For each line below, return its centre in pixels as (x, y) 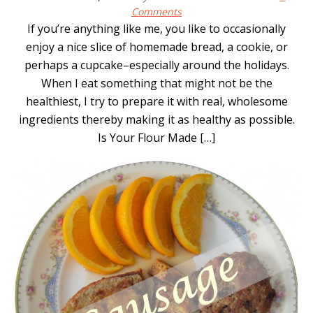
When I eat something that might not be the (156, 83)
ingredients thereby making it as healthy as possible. (156, 119)
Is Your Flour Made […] (156, 137)
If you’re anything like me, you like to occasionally (156, 28)
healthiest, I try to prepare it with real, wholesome (156, 101)
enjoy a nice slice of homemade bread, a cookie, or (156, 46)
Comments (156, 11)
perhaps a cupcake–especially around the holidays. (156, 65)
